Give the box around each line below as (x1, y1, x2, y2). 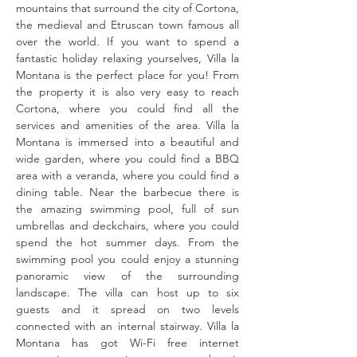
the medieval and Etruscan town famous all (16, 18, 239, 32)
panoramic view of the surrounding (16, 269, 239, 283)
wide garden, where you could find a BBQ (16, 151, 239, 166)
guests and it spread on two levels (16, 302, 239, 316)
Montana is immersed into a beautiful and (16, 135, 239, 149)
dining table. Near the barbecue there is (16, 185, 239, 199)
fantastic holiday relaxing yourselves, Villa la (16, 51, 239, 65)
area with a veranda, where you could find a (16, 168, 239, 182)
